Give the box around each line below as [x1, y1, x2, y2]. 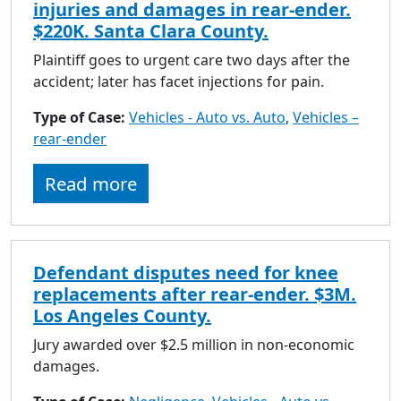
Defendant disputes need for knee [33, 260, 338, 285]
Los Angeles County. [33, 303, 211, 328]
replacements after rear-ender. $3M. [33, 281, 356, 306]
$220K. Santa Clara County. [33, 18, 269, 43]
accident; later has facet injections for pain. [33, 71, 324, 91]
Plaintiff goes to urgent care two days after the [33, 49, 350, 70]
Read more [45, 170, 137, 196]
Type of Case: [33, 107, 129, 127]
